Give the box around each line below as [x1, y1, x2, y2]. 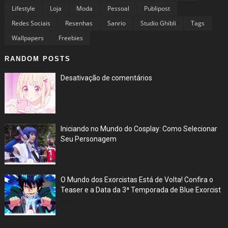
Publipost [144, 4, 170, 13]
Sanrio [107, 18, 126, 27]
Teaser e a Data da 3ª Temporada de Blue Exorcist [60, 185, 221, 194]
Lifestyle [11, 4, 35, 13]
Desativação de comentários [60, 73, 152, 82]
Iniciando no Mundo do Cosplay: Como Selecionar [60, 124, 217, 133]
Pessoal [107, 4, 129, 13]
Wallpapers [11, 33, 44, 42]
